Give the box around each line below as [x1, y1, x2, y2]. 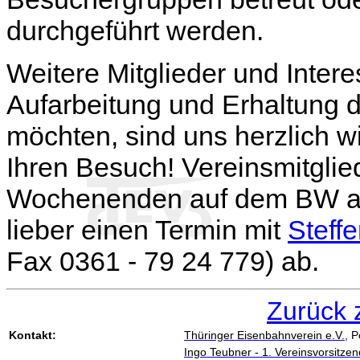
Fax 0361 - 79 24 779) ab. [6, 246, 319, 277]
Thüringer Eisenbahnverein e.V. [184, 329, 345, 342]
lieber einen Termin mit [6, 215, 288, 246]
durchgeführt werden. [6, 15, 264, 47]
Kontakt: [9, 329, 56, 342]
